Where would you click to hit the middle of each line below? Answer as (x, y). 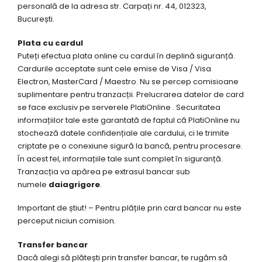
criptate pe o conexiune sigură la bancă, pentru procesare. (130, 146)
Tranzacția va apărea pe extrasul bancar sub (104, 171)
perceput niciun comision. (67, 221)
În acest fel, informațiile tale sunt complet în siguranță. (120, 158)
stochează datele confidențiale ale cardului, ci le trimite (123, 133)
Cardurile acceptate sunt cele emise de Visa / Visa (114, 68)
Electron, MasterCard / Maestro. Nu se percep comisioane (128, 81)
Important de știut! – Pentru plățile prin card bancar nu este (130, 208)
